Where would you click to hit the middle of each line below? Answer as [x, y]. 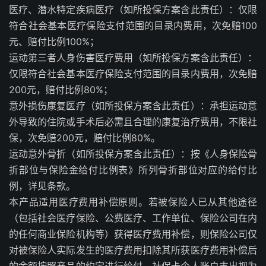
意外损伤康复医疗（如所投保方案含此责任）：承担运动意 [133, 105]
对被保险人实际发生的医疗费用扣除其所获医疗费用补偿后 [133, 250]
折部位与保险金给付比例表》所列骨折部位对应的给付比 [133, 170]
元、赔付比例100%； [54, 41]
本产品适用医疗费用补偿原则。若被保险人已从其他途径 [133, 202]
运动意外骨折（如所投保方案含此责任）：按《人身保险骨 [133, 153]
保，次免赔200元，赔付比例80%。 [85, 137]
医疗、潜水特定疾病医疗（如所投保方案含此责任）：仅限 [133, 9]
